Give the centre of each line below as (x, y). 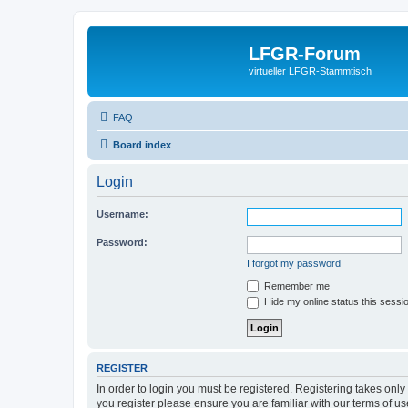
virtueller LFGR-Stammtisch (310, 71)
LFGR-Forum (305, 54)
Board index (142, 144)
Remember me (296, 286)
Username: (122, 214)
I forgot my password (294, 263)
